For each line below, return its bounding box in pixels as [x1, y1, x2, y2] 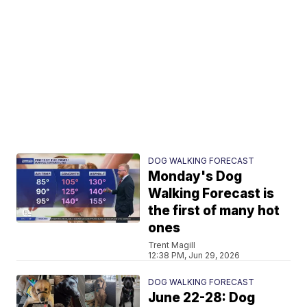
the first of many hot [148, 203, 280, 219]
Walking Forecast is [148, 186, 275, 201]
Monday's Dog [148, 169, 243, 184]
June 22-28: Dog [148, 290, 256, 306]
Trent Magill [148, 240, 196, 250]
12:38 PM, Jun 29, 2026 [148, 250, 241, 260]
